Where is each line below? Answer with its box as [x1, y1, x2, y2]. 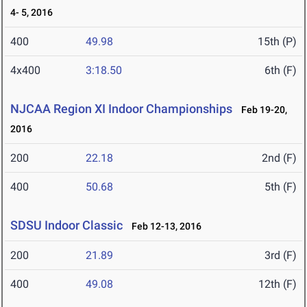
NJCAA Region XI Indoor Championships [10, 101, 232, 116]
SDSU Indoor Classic [10, 218, 123, 233]
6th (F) [265, 64, 297, 77]
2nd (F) [262, 151, 297, 165]
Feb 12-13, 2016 [125, 221, 201, 232]
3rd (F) [265, 249, 297, 262]
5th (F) [265, 180, 297, 194]
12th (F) [258, 278, 297, 291]
